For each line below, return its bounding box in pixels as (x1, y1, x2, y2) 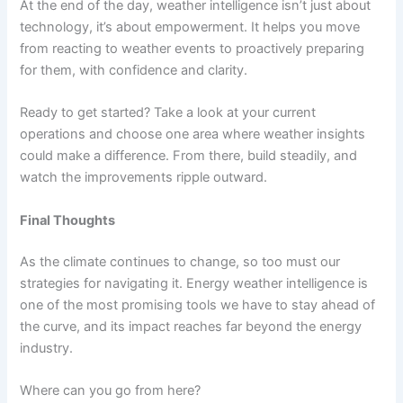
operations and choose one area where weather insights (20, 126, 366, 143)
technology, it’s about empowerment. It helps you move (20, 18, 361, 35)
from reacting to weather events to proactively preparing (20, 40, 365, 57)
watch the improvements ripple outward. (20, 169, 268, 186)
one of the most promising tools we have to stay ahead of (20, 296, 376, 313)
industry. (20, 339, 74, 356)
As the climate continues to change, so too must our (20, 253, 341, 270)
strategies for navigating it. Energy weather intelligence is (20, 274, 369, 291)
